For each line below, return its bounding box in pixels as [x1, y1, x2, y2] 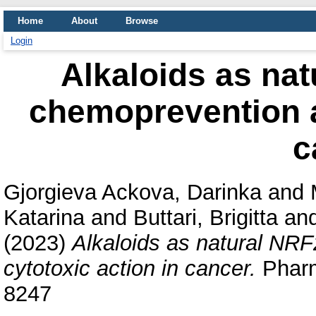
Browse [126, 16, 158, 26]
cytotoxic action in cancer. [4, 255, 256, 281]
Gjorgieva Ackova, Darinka [4, 179, 262, 205]
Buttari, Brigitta [133, 205, 278, 230]
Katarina [4, 205, 85, 230]
